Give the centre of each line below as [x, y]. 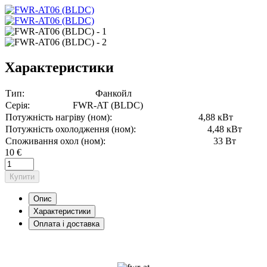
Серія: [18, 105]
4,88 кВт [216, 117]
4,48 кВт [225, 129]
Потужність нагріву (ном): [59, 117]
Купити [22, 176]
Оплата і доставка [66, 223]
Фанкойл [114, 93]
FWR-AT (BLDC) [108, 105]
